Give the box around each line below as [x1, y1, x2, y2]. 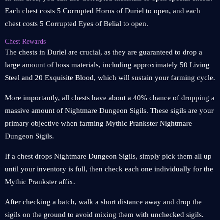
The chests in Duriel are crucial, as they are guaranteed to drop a [5, 48, 202, 56]
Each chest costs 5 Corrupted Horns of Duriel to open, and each [5, 7, 200, 15]
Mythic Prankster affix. [5, 178, 75, 186]
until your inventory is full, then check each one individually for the [5, 165, 213, 173]
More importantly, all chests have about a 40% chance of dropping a [5, 94, 215, 102]
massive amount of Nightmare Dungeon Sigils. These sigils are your [5, 107, 214, 114]
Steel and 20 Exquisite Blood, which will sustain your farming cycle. [5, 74, 215, 82]
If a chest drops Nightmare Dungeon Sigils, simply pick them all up [5, 152, 212, 160]
